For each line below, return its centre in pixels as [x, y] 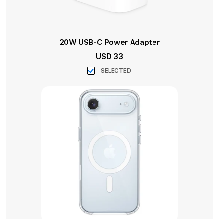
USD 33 [109, 56]
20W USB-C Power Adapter [109, 42]
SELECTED [116, 71]
